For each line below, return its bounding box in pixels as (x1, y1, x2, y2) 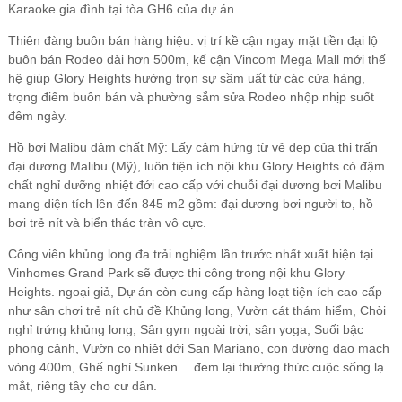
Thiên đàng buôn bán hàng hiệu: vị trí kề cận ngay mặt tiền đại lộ (7, 32, 378, 48)
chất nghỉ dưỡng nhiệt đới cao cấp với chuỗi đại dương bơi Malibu (7, 177, 382, 192)
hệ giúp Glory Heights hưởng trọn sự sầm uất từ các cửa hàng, (7, 70, 365, 85)
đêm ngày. (7, 108, 67, 123)
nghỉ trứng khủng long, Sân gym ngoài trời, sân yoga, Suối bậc (7, 321, 363, 336)
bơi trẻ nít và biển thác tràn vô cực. (7, 214, 206, 230)
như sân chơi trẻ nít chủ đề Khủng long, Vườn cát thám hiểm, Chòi (7, 302, 386, 318)
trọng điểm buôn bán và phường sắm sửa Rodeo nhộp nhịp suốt (7, 89, 374, 104)
